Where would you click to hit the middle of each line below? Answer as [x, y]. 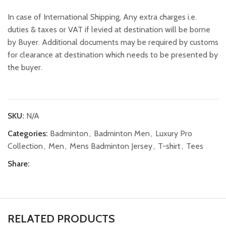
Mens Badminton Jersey [111, 146]
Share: [19, 164]
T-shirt [169, 146]
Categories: [28, 134]
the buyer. [25, 68]
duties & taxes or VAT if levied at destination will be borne [109, 30]
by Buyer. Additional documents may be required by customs [113, 42]
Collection [25, 146]
